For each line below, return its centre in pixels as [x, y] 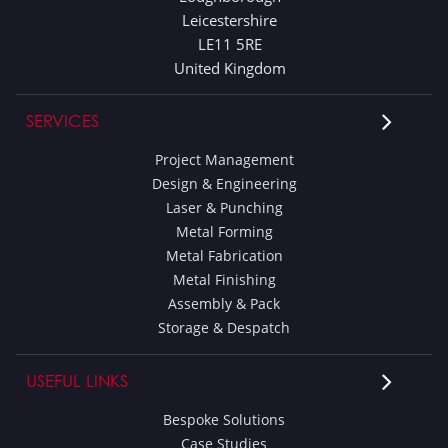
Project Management [224, 160]
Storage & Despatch [224, 328]
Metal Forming [224, 232]
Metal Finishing [224, 280]
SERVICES [62, 121]
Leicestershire [229, 20]
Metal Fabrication [224, 256]
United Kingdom [229, 68]
